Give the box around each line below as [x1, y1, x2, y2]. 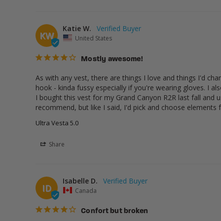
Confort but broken [81, 208, 148, 216]
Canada [75, 186, 97, 195]
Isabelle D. [63, 176, 98, 185]
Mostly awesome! [81, 55, 143, 63]
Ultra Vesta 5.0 [36, 118, 78, 127]
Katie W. [63, 24, 91, 34]
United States [75, 34, 112, 42]
